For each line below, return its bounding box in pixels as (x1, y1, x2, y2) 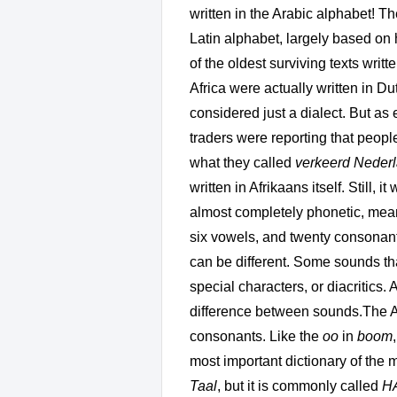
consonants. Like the (190, 329, 323, 345)
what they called (190, 155, 295, 171)
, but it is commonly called (217, 378, 382, 394)
